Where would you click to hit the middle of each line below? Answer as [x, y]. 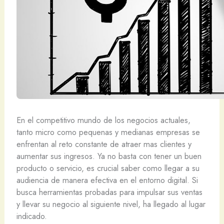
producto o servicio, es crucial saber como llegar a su [108, 168]
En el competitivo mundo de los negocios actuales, [103, 120]
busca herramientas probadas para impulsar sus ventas [109, 192]
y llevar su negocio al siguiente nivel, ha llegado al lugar [111, 204]
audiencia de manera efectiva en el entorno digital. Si [107, 180]
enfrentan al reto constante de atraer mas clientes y [104, 144]
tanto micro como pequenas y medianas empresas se [108, 132]
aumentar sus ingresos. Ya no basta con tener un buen [109, 156]
